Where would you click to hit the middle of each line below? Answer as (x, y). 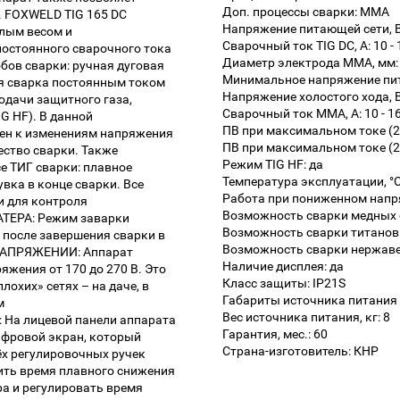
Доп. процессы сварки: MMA (306, 12)
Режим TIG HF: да (273, 165)
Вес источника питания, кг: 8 (306, 317)
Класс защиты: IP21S (284, 283)
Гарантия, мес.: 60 (275, 334)
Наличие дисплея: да (283, 267)
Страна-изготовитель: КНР (300, 351)
